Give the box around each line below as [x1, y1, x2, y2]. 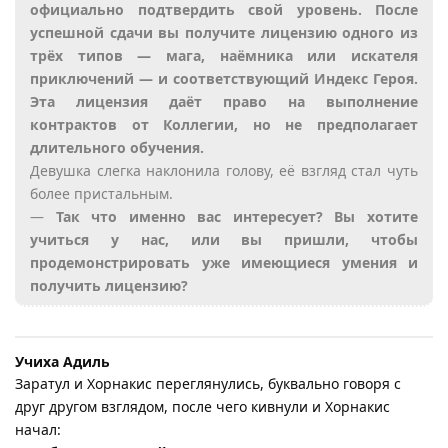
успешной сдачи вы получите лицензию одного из [30, 22, 418, 42]
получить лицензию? [30, 275, 188, 295]
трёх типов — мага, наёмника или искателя [30, 45, 418, 65]
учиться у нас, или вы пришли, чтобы [30, 229, 418, 249]
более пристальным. [30, 183, 173, 203]
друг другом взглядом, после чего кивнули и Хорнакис [15, 396, 390, 416]
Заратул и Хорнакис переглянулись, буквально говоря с [15, 373, 401, 393]
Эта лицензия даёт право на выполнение [30, 91, 418, 111]
